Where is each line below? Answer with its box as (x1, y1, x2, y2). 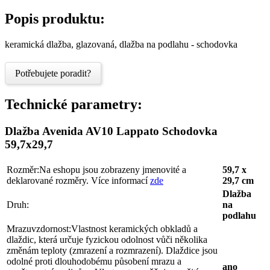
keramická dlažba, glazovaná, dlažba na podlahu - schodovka (5, 39, 237, 50)
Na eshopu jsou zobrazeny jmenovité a (39, 164, 186, 175)
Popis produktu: (5, 11, 105, 27)
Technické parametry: (5, 96, 142, 113)
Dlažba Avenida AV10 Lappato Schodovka (5, 125, 218, 138)
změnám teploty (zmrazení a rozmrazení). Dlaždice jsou (7, 245, 218, 256)
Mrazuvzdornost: (7, 223, 71, 234)
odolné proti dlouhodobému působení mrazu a (7, 256, 181, 266)
